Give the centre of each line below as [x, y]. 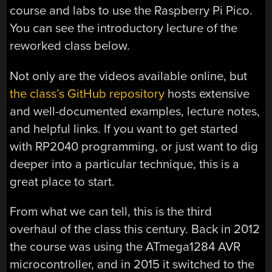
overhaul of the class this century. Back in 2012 [135, 229]
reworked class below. [70, 46]
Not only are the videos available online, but [129, 76]
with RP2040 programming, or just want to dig [134, 146]
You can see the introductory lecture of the [124, 29]
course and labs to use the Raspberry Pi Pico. [131, 11]
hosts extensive [207, 93]
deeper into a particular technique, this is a [125, 164]
